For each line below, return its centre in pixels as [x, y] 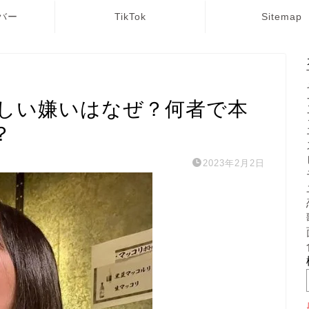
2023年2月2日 [233, 163]
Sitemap [281, 17]
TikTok [130, 17]
